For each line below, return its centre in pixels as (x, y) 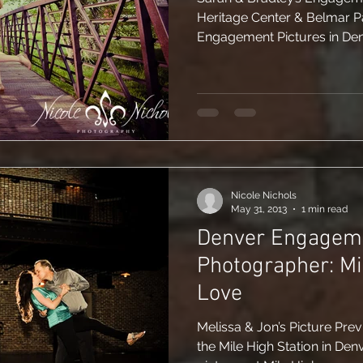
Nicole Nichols (264, 195)
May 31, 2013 (259, 209)
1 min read (325, 209)
